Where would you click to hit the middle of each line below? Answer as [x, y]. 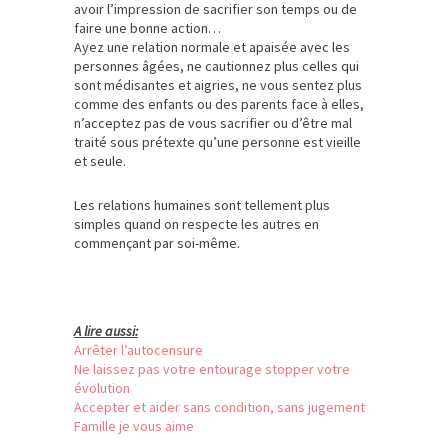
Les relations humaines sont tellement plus [202, 205]
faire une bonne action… [147, 28]
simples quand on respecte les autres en [196, 224]
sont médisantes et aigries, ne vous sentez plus [218, 85]
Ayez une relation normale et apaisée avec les [212, 47]
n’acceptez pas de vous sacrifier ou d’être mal [213, 123]
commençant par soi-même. [157, 243]
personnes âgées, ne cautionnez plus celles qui [216, 66]
